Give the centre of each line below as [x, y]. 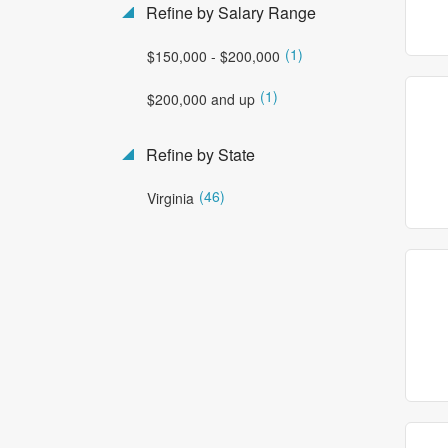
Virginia [170, 197]
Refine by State [198, 154]
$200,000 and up [201, 98]
